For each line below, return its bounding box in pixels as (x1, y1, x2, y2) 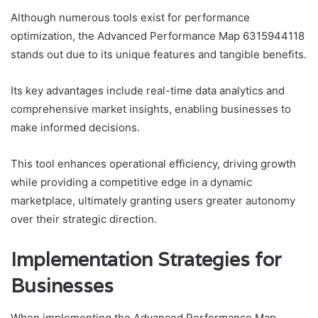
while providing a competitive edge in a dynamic (11, 175, 252, 190)
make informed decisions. (11, 121, 140, 135)
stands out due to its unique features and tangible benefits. (11, 48, 307, 62)
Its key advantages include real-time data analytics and (11, 84, 285, 98)
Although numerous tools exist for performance (11, 11, 250, 25)
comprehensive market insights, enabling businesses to (11, 102, 291, 116)
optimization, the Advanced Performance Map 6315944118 (11, 29, 305, 43)
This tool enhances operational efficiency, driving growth (11, 157, 296, 171)
